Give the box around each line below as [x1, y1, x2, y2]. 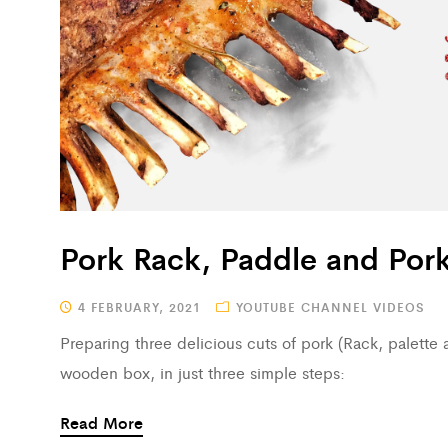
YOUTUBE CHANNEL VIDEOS [236, 298, 425, 317]
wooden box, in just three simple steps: [60, 361, 345, 385]
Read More [60, 411, 143, 435]
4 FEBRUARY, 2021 [73, 298, 201, 317]
